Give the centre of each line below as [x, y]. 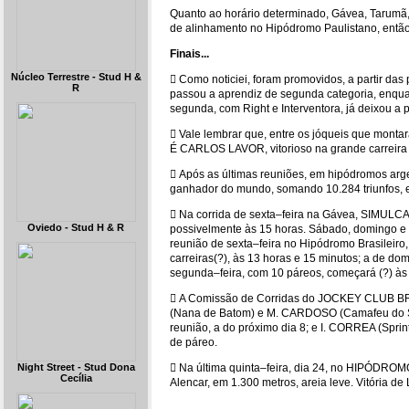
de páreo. [194, 342]
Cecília [76, 378]
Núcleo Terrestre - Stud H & [76, 77]
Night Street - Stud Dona [76, 367]
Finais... [189, 54]
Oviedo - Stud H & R [76, 227]
